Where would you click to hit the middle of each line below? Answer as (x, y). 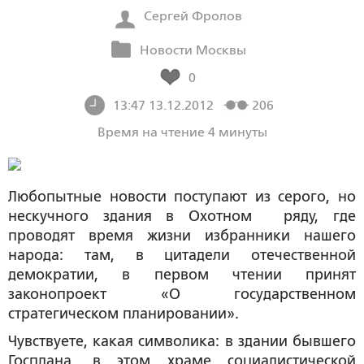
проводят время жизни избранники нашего (182, 236)
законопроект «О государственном (182, 294)
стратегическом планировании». (123, 314)
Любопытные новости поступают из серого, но (182, 197)
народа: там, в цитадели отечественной (182, 255)
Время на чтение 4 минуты (182, 132)
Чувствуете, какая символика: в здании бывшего (182, 341)
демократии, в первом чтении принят (182, 275)
